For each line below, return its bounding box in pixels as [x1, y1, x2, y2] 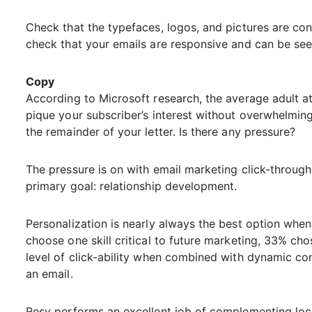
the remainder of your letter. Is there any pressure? [26, 125, 296, 139]
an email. [26, 267, 73, 281]
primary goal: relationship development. [26, 179, 237, 194]
